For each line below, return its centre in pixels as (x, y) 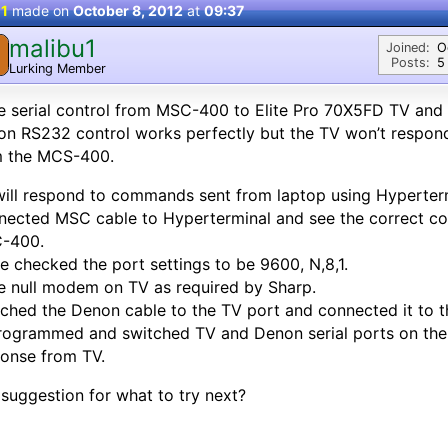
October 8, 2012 (128, 10)
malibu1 (52, 48)
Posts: (410, 62)
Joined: (408, 47)
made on (40, 10)
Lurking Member (57, 68)
